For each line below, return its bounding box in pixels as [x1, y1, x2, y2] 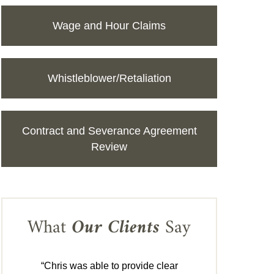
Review [91, 141, 128, 154]
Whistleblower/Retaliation [47, 72, 171, 85]
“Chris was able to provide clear [40, 261, 178, 272]
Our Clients [66, 212, 166, 245]
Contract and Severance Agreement [21, 125, 197, 138]
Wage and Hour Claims [53, 20, 166, 32]
